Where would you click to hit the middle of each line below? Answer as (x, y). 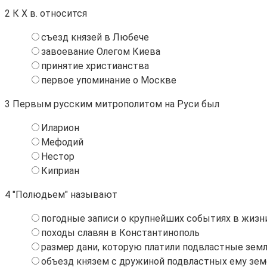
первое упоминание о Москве (109, 80)
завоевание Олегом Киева (101, 51)
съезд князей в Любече (95, 37)
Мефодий (62, 142)
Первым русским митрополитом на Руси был (115, 104)
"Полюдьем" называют (64, 194)
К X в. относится (49, 13)
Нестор (58, 156)
